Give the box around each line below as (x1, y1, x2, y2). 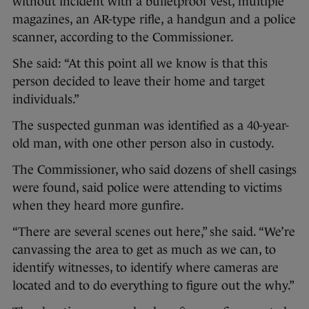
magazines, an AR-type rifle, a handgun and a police (12, 12, 296, 27)
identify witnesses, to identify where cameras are (12, 261, 279, 275)
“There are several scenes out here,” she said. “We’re (12, 225, 295, 239)
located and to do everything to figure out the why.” (12, 279, 295, 293)
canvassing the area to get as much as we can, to (12, 243, 276, 257)
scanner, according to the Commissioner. (12, 30, 234, 45)
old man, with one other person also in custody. (12, 137, 275, 151)
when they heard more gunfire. (12, 199, 184, 213)
